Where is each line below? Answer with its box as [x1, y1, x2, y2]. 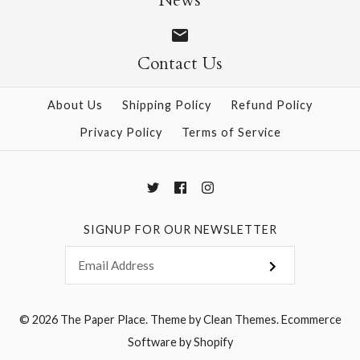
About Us [47, 98, 103, 112]
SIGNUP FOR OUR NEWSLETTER [83, 223, 277, 237]
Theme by [147, 312, 203, 326]
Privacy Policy [79, 125, 162, 140]
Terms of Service [181, 125, 281, 140]
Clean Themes [202, 312, 276, 326]
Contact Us [137, 52, 223, 76]
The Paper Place [59, 312, 145, 326]
